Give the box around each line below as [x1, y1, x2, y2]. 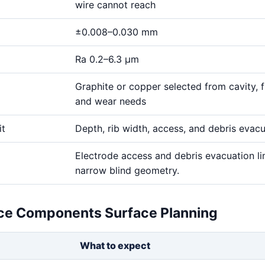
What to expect [80, 240, 150, 251]
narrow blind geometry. [75, 164, 179, 176]
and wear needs [75, 95, 146, 107]
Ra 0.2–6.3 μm [75, 53, 139, 65]
